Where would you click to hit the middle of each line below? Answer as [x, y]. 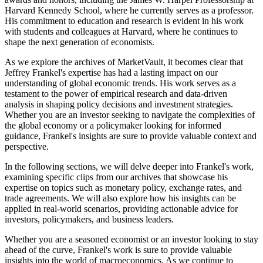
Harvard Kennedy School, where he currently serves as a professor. [129, 10]
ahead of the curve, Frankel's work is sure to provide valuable [118, 249]
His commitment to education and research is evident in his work [124, 21]
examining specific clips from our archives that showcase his [116, 177]
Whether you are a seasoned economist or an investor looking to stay [131, 239]
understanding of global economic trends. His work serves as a [120, 83]
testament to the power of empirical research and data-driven [116, 93]
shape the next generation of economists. [80, 42]
